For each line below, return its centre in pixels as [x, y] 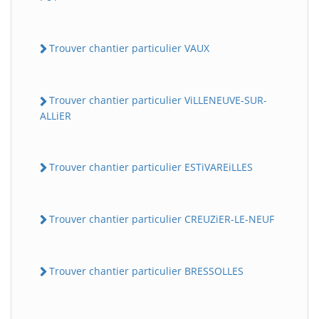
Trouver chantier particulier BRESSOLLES [146, 271]
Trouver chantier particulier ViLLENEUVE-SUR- [158, 100]
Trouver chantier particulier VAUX [129, 48]
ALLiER [56, 115]
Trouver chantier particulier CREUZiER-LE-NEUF [162, 219]
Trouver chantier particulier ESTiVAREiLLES [151, 167]
